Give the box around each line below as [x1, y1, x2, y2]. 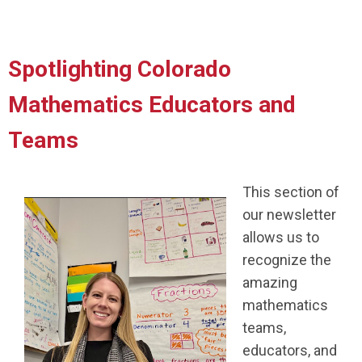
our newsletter [242, 205, 336, 223]
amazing [242, 273, 297, 291]
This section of [242, 183, 339, 200]
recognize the [242, 250, 331, 268]
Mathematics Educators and [8, 90, 296, 118]
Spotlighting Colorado [8, 55, 231, 82]
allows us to [242, 228, 319, 246]
